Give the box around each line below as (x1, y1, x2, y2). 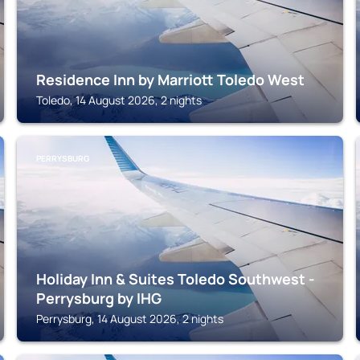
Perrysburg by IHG (36, 288, 162, 308)
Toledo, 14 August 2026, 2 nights (36, 92, 202, 108)
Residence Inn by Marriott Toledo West (36, 70, 305, 89)
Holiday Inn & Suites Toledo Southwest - (36, 269, 316, 288)
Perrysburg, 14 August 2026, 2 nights (36, 311, 224, 326)
